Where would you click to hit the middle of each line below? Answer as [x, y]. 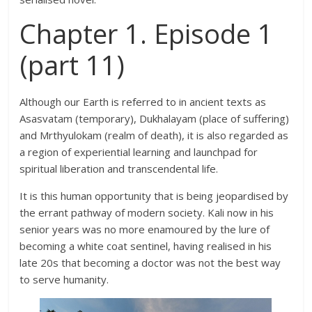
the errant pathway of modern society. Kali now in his [147, 213]
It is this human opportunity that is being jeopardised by [154, 196]
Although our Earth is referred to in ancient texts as [143, 102]
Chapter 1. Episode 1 [147, 34]
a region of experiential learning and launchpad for [139, 152]
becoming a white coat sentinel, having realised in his [146, 246]
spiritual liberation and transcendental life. [119, 169]
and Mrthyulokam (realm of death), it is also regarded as [154, 135]
